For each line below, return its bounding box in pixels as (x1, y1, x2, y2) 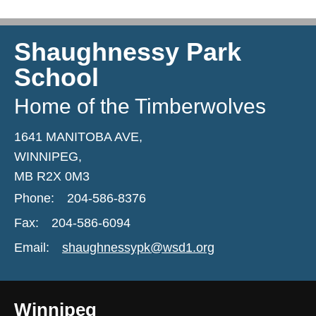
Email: (14, 241, 49, 255)
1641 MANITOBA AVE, (14, 130, 142, 144)
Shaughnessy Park (14, 37, 241, 66)
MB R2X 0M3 (14, 169, 90, 183)
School (14, 63, 99, 92)
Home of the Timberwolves (14, 95, 266, 118)
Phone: (14, 191, 54, 205)
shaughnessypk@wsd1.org (62, 241, 214, 255)
